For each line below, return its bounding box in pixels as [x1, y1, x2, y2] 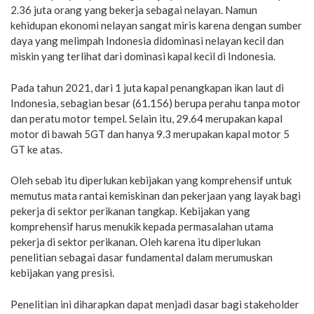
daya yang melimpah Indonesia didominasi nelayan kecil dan [11, 34, 284, 47]
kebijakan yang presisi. [11, 266, 114, 279]
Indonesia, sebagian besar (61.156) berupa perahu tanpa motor [11, 96, 301, 109]
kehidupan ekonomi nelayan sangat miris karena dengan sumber [11, 19, 302, 32]
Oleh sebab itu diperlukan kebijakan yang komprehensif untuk [11, 174, 292, 186]
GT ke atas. [11, 142, 62, 156]
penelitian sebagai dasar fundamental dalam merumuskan [11, 251, 273, 264]
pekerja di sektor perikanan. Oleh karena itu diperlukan [11, 235, 261, 248]
